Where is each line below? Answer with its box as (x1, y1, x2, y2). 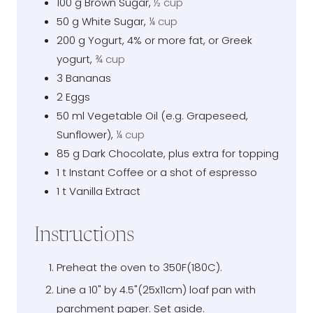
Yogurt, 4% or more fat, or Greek (88, 32, 252, 48)
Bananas (66, 70, 111, 85)
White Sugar (82, 13, 144, 29)
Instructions (34, 225, 134, 246)
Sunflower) (57, 126, 111, 142)
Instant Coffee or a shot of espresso (69, 164, 257, 180)
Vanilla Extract (69, 183, 140, 198)
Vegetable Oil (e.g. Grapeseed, (87, 108, 248, 123)
